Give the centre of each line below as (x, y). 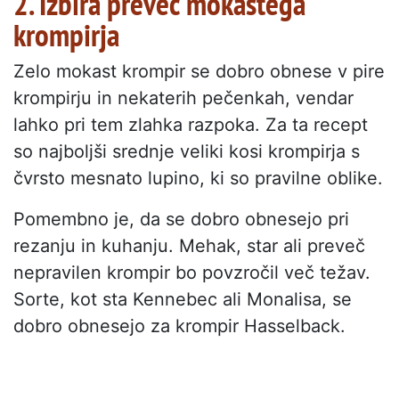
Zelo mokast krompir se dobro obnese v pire (199, 71)
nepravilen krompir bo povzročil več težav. (192, 272)
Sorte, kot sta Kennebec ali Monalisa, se (183, 299)
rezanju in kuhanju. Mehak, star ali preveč (189, 245)
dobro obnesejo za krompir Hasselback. (179, 326)
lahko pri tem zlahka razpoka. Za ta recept (191, 124)
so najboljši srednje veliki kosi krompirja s (187, 151)
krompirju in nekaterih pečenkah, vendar (183, 98)
